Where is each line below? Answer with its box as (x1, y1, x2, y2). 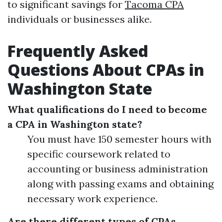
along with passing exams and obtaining (27, 177, 214, 190)
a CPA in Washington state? (7, 118, 142, 130)
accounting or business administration (27, 163, 208, 175)
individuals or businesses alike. (7, 13, 152, 25)
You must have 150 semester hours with (27, 133, 212, 145)
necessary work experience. (27, 192, 158, 205)
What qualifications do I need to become (7, 103, 207, 115)
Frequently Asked (7, 40, 148, 61)
